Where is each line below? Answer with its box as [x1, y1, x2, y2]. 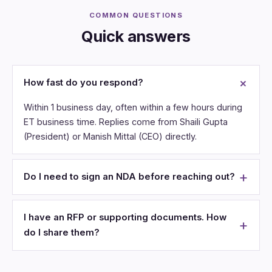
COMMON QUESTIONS [89, 10, 183, 19]
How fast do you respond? [24, 77, 144, 89]
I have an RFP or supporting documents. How [24, 212, 227, 223]
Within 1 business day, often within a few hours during [24, 102, 243, 113]
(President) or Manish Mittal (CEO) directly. [24, 131, 197, 142]
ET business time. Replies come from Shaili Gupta [24, 117, 228, 127]
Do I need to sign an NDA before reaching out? [24, 171, 236, 183]
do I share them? [24, 227, 100, 239]
